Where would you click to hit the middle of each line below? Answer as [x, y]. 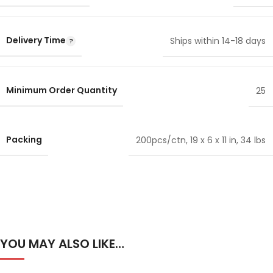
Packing [24, 140]
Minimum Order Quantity [62, 90]
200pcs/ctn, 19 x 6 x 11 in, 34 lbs [201, 140]
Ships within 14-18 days [218, 41]
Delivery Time [36, 41]
